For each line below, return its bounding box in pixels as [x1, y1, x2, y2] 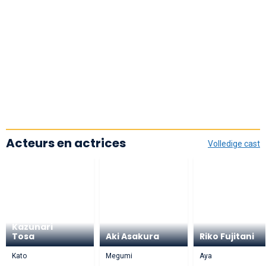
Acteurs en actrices [6, 134, 126, 151]
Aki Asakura [106, 230, 159, 242]
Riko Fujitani [199, 230, 254, 242]
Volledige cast [208, 138, 260, 148]
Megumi [106, 251, 132, 260]
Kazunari [12, 220, 53, 233]
